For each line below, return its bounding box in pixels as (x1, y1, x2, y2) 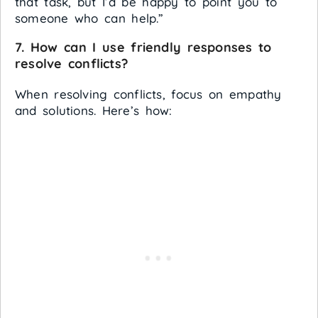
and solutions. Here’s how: (15, 103, 172, 119)
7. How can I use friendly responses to (15, 39, 272, 56)
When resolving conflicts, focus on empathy (15, 87, 282, 102)
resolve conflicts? (15, 55, 128, 72)
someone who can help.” (15, 11, 164, 26)
